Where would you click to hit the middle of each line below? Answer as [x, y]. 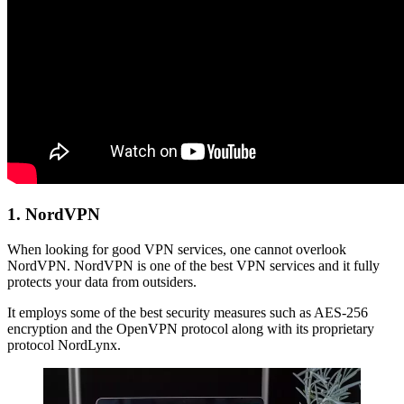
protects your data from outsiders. [102, 281]
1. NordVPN [54, 214]
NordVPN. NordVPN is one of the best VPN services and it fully [193, 265]
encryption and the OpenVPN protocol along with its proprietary [191, 328]
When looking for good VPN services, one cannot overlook [177, 249]
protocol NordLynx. [64, 344]
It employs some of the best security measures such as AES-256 [188, 312]
